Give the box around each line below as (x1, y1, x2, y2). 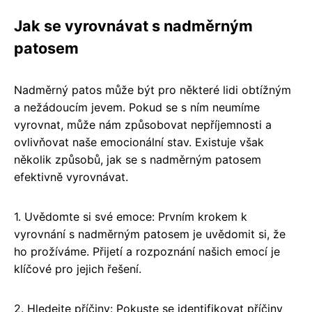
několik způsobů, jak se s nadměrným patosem (14, 152, 261, 166)
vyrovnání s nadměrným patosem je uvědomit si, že (14, 226, 286, 241)
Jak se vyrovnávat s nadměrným (14, 16, 253, 35)
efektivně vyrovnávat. (14, 169, 128, 184)
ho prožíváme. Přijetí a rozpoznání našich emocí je (14, 244, 280, 258)
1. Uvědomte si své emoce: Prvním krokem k (14, 209, 247, 224)
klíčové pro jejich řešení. (14, 261, 141, 276)
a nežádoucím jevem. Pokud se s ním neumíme (14, 100, 260, 114)
